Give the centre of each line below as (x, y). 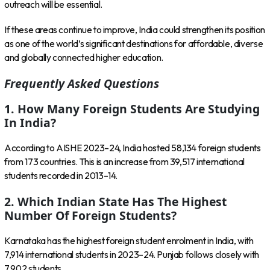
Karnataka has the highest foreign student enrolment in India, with (129, 240)
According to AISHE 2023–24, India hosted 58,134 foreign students (133, 148)
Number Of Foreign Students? (91, 215)
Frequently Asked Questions (82, 83)
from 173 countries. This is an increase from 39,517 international (125, 162)
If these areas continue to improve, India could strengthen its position (135, 30)
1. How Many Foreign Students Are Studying (132, 108)
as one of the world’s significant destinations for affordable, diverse (134, 44)
